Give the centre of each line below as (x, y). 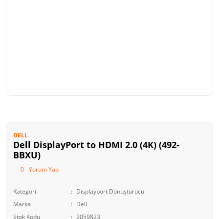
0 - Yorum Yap (40, 169)
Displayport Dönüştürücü (110, 191)
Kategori (25, 191)
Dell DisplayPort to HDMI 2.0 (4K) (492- (96, 144)
